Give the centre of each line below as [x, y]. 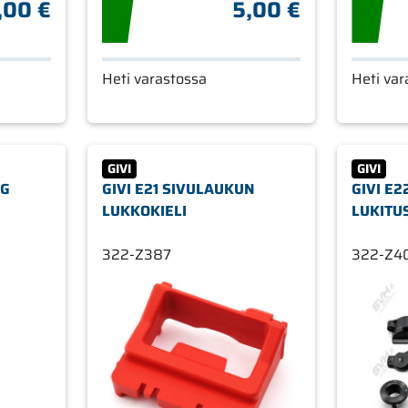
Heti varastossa [154, 79]
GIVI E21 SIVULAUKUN [178, 189]
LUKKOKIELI [144, 211]
